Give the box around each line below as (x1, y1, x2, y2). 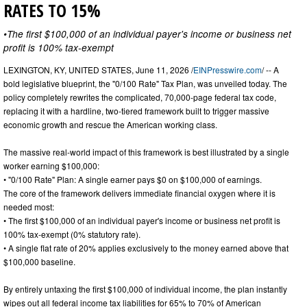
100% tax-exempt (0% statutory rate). (3, 228, 140, 241)
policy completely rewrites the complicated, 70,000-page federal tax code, (3, 91, 276, 103)
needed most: (3, 201, 54, 213)
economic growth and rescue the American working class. (3, 119, 217, 131)
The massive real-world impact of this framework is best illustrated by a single (3, 146, 289, 158)
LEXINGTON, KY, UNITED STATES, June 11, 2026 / (3, 64, 193, 76)
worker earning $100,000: (3, 160, 99, 172)
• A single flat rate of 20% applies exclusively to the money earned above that (3, 242, 288, 254)
